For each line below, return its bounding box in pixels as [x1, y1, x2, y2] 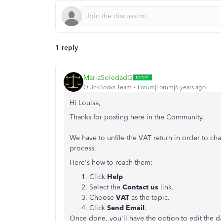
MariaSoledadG [83, 73, 133, 82]
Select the [89, 183, 122, 191]
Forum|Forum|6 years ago [138, 83, 206, 91]
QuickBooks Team [83, 83, 132, 91]
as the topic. [131, 193, 172, 202]
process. [70, 144, 96, 152]
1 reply [55, 43, 78, 52]
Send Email [107, 204, 145, 212]
